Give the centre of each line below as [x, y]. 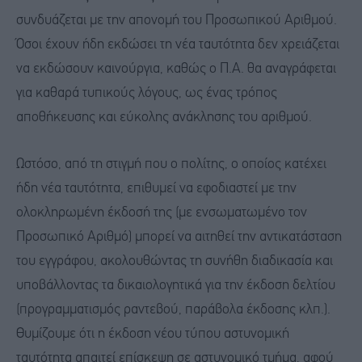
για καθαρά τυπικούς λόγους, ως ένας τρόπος [147, 94]
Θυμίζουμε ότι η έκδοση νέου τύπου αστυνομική [153, 335]
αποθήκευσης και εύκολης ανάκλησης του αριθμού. [164, 118]
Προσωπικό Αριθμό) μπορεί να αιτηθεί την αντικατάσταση [179, 238]
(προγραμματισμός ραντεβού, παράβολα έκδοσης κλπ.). [173, 310]
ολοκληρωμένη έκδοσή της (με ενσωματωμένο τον [162, 213]
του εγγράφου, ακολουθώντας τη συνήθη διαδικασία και [175, 262]
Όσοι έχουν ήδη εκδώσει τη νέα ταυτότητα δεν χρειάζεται [178, 45]
